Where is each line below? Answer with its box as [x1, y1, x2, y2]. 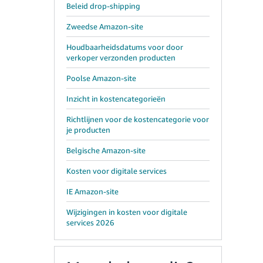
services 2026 [66, 218, 114, 227]
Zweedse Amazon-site [66, 22, 143, 31]
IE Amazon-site [66, 187, 119, 196]
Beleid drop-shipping [66, 1, 140, 11]
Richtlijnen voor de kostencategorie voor [66, 114, 209, 124]
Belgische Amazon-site [66, 146, 146, 155]
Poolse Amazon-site [66, 73, 136, 83]
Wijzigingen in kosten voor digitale [66, 207, 187, 217]
